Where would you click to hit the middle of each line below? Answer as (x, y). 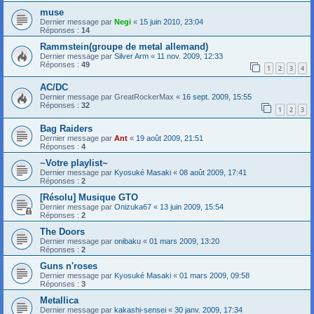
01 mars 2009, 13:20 (184, 241)
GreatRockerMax (144, 97)
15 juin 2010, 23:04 (171, 21)
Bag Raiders (66, 129)
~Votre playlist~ (74, 163)
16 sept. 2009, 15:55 (217, 97)
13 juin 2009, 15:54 (192, 207)
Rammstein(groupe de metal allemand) (124, 46)
